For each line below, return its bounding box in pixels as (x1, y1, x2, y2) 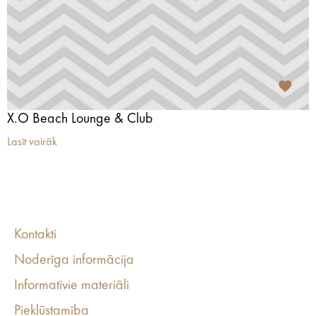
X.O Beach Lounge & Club (7, 112, 153, 126)
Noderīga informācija (14, 253, 134, 267)
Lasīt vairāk (7, 137, 57, 148)
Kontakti (14, 228, 56, 242)
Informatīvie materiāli (14, 279, 129, 293)
